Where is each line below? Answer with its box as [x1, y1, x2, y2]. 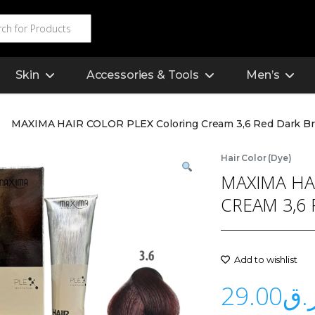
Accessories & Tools [86, 68, 200, 82]
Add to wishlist [233, 254, 297, 266]
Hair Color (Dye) [221, 153, 292, 164]
